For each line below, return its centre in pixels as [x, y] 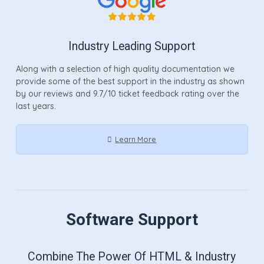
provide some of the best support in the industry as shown [130, 81]
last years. [36, 106]
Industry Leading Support [132, 46]
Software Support [132, 219]
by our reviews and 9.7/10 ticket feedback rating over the [127, 93]
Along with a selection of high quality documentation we [125, 69]
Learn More [136, 139]
